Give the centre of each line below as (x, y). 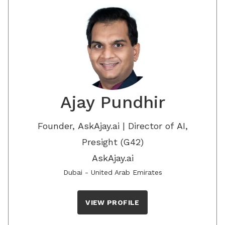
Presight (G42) (113, 142)
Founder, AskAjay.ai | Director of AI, (113, 126)
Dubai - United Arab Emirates (113, 172)
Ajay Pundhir (113, 102)
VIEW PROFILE (113, 202)
